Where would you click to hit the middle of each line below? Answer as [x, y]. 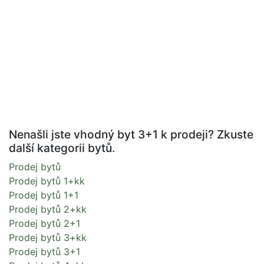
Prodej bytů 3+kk [48, 237]
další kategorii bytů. [62, 148]
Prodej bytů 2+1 [44, 223]
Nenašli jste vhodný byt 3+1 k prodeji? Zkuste [131, 134]
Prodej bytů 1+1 [44, 195]
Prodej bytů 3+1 [44, 252]
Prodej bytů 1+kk [47, 181]
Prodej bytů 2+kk [48, 209]
